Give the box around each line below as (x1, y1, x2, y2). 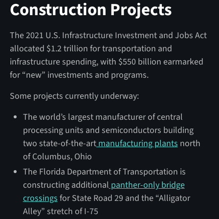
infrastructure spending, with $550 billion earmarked (9, 55, 203, 68)
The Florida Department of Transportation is (22, 165, 186, 178)
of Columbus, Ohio (22, 150, 92, 163)
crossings (22, 192, 58, 204)
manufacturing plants (96, 137, 178, 150)
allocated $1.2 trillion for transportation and (9, 42, 172, 55)
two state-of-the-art (22, 137, 96, 150)
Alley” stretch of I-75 (22, 205, 98, 218)
